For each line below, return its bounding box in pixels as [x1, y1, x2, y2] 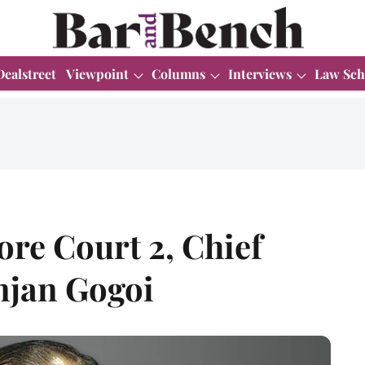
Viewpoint [66, 64, 129, 82]
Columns [152, 64, 205, 82]
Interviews [228, 64, 292, 82]
